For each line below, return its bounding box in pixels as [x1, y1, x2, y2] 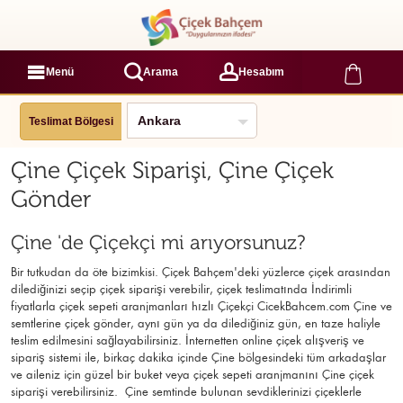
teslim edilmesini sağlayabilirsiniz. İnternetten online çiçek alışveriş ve [11, 333, 364, 348]
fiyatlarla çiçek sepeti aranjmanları [11, 299, 192, 314]
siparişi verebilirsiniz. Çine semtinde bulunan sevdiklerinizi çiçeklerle [11, 384, 362, 399]
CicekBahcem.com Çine [254, 299, 377, 314]
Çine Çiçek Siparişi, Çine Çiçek [11, 157, 334, 184]
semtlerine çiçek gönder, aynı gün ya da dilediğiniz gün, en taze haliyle [11, 316, 381, 331]
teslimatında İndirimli [246, 282, 352, 297]
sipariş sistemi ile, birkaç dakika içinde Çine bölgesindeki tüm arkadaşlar [11, 350, 386, 365]
